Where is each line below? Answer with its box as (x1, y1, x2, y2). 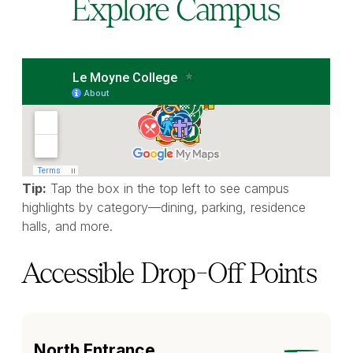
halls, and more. (22, 218, 113, 235)
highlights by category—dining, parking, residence (22, 199, 307, 216)
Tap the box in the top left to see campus (46, 180, 290, 197)
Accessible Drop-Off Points (22, 258, 318, 290)
